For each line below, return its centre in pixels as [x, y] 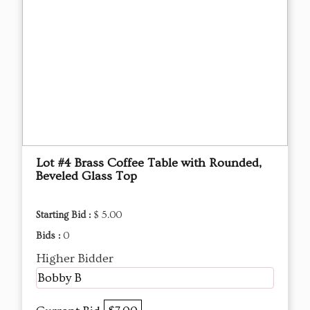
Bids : [49, 236]
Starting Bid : [65, 215]
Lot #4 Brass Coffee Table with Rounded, [149, 163]
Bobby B [60, 277]
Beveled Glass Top [86, 176]
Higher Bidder [75, 258]
